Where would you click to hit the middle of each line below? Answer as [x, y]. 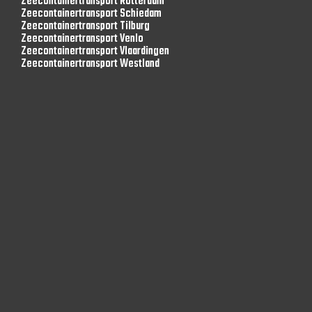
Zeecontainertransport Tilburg [85, 26]
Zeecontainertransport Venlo [82, 39]
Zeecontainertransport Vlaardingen [95, 52]
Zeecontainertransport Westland [90, 64]
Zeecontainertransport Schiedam [91, 14]
